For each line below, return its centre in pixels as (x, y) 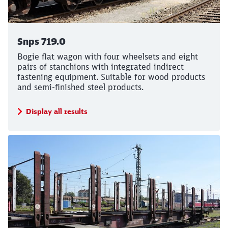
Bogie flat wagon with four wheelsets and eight (108, 56)
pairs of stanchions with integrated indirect (101, 67)
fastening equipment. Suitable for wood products (111, 77)
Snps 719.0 (41, 41)
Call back (114, 37)
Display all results (57, 111)
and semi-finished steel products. (80, 87)
